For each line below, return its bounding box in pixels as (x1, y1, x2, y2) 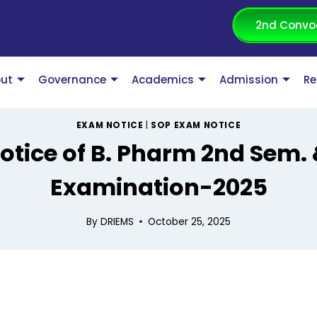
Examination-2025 (50, 171, 267, 204)
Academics (132, 72, 195, 88)
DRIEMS (100, 214, 134, 229)
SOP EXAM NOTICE (151, 120, 241, 132)
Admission (219, 72, 279, 88)
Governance (38, 72, 107, 88)
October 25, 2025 (147, 214, 231, 229)
